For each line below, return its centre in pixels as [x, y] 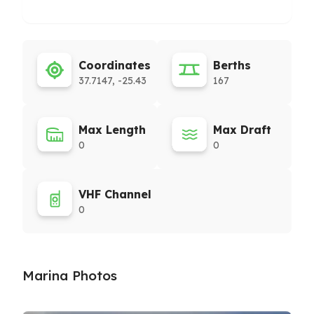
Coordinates [115, 65]
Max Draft [242, 130]
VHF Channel [115, 194]
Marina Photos [70, 275]
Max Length [112, 130]
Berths [232, 65]
